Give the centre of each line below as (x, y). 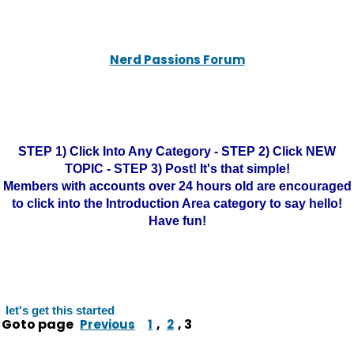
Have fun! (177, 221)
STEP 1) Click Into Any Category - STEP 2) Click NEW (177, 151)
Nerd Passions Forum (177, 60)
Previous (107, 324)
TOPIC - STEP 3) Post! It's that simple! (177, 169)
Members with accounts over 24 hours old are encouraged (177, 186)
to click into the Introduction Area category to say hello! (177, 203)
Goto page (39, 324)
